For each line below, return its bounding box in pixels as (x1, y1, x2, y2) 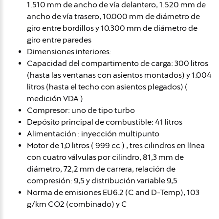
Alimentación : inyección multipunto (27, 129, 159, 138)
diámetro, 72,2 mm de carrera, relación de (27, 164, 175, 174)
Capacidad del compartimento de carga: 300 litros (27, 58, 208, 68)
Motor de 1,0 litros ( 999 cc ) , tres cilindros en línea (27, 140, 205, 150)
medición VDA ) (27, 93, 83, 103)
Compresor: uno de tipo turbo (27, 105, 135, 115)
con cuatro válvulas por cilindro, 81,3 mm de (27, 152, 184, 162)
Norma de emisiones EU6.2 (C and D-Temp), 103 (27, 187, 199, 197)
